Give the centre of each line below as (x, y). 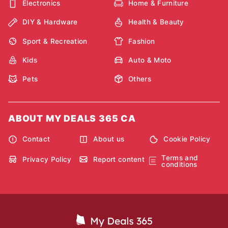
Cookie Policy (187, 139)
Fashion (142, 41)
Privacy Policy (47, 159)
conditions (179, 165)
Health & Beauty (156, 22)
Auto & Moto (150, 60)
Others (140, 79)
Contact (36, 139)
